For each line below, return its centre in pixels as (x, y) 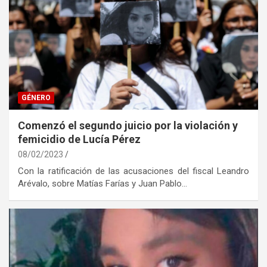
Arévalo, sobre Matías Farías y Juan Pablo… (103, 184)
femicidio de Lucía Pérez (79, 139)
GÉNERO (36, 98)
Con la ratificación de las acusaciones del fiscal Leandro (133, 171)
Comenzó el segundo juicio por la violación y (128, 126)
